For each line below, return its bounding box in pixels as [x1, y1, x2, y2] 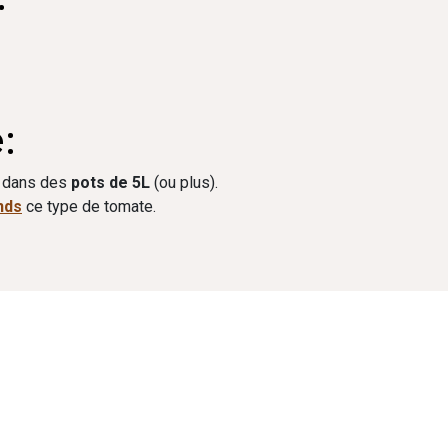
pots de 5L [71, 173, 150, 192]
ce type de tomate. [22, 197, 156, 216]
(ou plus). [150, 173, 218, 192]
